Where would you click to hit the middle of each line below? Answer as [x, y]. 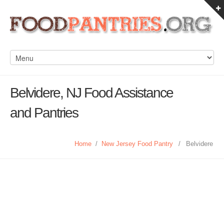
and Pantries [44, 113]
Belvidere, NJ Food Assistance [91, 93]
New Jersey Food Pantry [137, 144]
